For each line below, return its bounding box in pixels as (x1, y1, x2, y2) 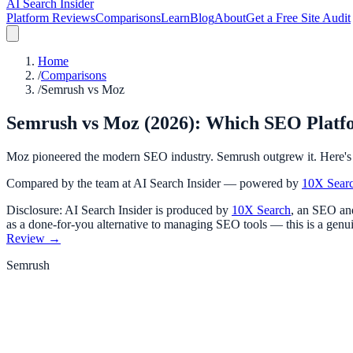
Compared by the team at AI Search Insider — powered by (6, 176, 299, 190)
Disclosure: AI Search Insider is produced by (6, 203, 229, 217)
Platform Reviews (6, 11, 95, 24)
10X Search (232, 203, 291, 217)
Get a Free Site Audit (246, 11, 351, 24)
